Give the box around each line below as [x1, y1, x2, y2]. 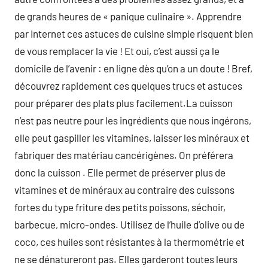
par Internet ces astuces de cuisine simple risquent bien [14, 28, 253, 39]
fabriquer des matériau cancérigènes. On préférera [14, 149, 233, 161]
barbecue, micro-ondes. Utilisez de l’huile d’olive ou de [14, 218, 245, 230]
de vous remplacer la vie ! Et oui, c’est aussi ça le [14, 45, 220, 57]
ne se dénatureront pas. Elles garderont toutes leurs [14, 253, 237, 265]
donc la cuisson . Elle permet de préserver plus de [14, 166, 226, 178]
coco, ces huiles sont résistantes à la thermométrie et [14, 236, 245, 248]
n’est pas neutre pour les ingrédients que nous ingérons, [14, 114, 251, 126]
